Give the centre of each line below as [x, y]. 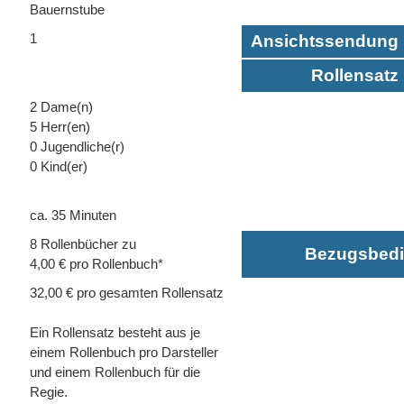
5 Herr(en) [60, 128]
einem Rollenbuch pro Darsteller [124, 353]
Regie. [49, 393]
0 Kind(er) [59, 167]
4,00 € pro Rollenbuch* [96, 265]
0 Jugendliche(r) [77, 147]
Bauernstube [67, 10]
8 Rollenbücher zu [83, 245]
